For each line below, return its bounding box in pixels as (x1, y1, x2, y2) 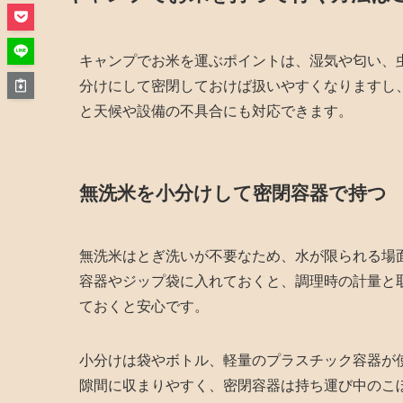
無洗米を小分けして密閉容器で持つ (79, 183, 387, 204)
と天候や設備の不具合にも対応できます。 (79, 103, 353, 119)
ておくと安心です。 (79, 298, 209, 314)
